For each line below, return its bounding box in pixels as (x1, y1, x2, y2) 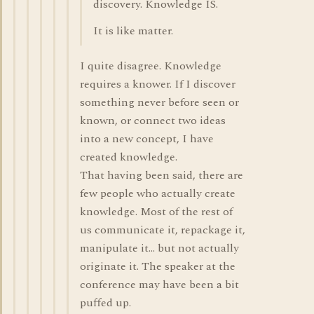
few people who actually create (80, 185, 235, 202)
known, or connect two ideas (80, 112, 226, 129)
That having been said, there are (80, 167, 243, 184)
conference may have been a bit (80, 276, 239, 293)
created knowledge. (80, 149, 177, 165)
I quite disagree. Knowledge (80, 57, 221, 74)
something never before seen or (80, 94, 239, 111)
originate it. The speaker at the (80, 258, 235, 275)
